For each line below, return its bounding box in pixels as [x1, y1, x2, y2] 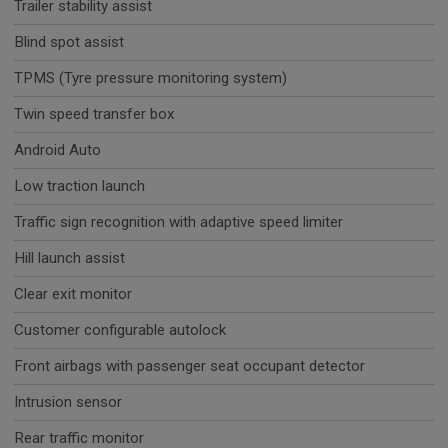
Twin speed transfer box [14, 105, 175, 124]
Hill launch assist [14, 249, 125, 268]
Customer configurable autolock [14, 321, 226, 340]
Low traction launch [14, 177, 145, 196]
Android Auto [14, 141, 101, 160]
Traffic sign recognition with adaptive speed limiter [14, 213, 343, 232]
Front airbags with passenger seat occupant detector [14, 357, 365, 376]
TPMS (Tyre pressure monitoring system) [14, 69, 287, 88]
